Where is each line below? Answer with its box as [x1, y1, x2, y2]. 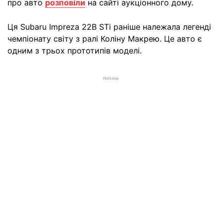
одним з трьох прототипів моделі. [7, 46, 142, 55]
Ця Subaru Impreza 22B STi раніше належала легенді [7, 22, 211, 32]
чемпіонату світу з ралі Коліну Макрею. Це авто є [7, 34, 202, 44]
